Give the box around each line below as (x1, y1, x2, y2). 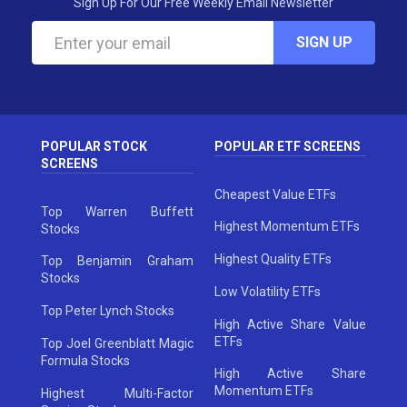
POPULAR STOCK (41, 138, 148, 154)
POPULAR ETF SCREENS (213, 138, 361, 154)
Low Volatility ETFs (213, 283, 321, 299)
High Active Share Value (213, 316, 366, 332)
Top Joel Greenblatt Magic (41, 335, 194, 351)
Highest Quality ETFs (213, 252, 332, 267)
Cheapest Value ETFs (213, 186, 336, 202)
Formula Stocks (41, 352, 131, 368)
